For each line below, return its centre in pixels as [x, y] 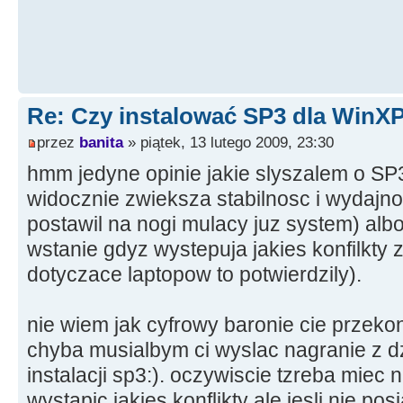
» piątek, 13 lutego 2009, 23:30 [228, 142]
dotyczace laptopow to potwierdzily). [194, 274]
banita [101, 142]
